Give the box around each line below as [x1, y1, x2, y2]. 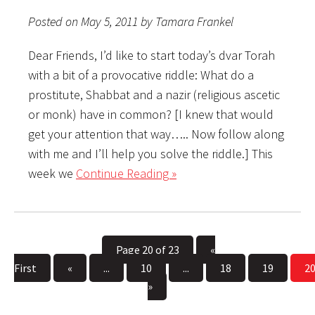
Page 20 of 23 [115, 242, 179, 257]
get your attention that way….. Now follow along [28, 125, 284, 142]
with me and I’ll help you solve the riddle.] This [28, 145, 273, 162]
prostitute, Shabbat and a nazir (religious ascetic [28, 86, 280, 103]
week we [28, 165, 76, 181]
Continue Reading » [76, 165, 176, 181]
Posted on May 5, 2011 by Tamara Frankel [28, 13, 233, 30]
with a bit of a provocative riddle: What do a [28, 66, 254, 83]
